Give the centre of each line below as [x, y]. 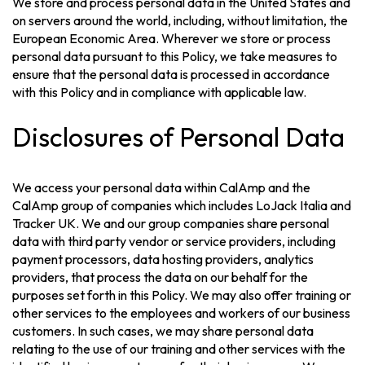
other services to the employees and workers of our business [182, 312]
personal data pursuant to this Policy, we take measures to [175, 57]
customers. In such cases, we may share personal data [163, 330]
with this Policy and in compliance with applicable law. [160, 92]
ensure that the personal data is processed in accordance [172, 75]
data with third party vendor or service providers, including [174, 241]
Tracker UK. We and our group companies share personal [171, 223]
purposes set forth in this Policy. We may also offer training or [182, 295]
